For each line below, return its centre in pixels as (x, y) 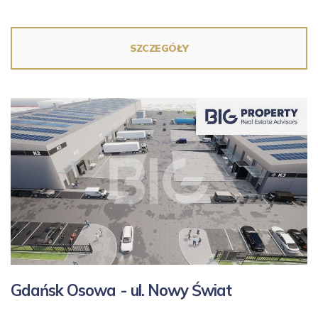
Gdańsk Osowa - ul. (79, 291)
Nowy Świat (190, 291)
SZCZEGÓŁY (159, 48)
